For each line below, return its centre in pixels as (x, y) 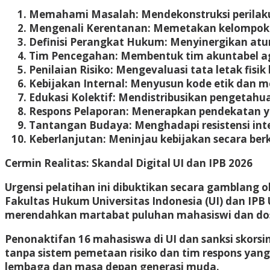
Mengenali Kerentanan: (90, 28)
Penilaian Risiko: (71, 69)
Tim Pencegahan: (74, 55)
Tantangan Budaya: (80, 125)
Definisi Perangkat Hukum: (98, 42)
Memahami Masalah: (84, 14)
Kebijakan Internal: (78, 83)
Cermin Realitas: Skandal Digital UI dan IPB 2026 (129, 163)
